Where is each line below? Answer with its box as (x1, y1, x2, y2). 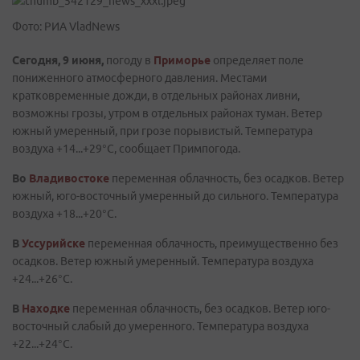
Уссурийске (22, 237, 85, 250)
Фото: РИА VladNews (12, 20, 120, 33)
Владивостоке (29, 172, 109, 185)
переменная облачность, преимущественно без (85, 237, 338, 250)
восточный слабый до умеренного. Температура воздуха (12, 320, 309, 333)
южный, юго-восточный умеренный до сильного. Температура (12, 190, 338, 202)
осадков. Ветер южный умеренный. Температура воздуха (12, 255, 313, 268)
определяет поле (213, 54, 304, 67)
